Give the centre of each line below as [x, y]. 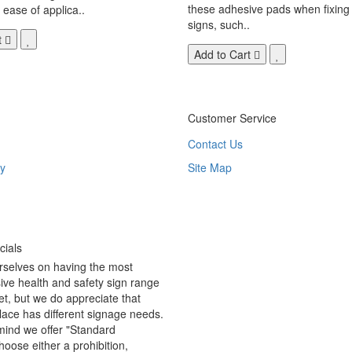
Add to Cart [222, 54]
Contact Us [215, 143]
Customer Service [232, 117]
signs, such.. [219, 24]
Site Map [210, 167]
